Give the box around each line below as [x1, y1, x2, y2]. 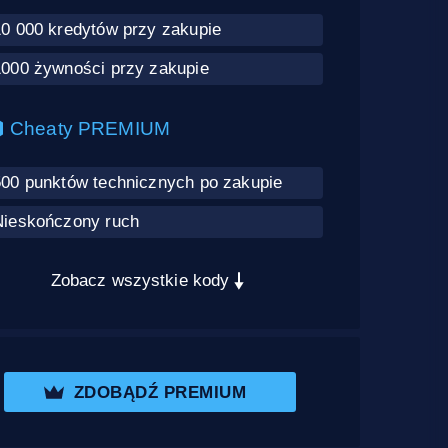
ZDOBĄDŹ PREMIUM [73, 381, 247, 402]
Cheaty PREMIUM [10, 118, 170, 140]
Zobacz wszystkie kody [50, 271, 230, 291]
